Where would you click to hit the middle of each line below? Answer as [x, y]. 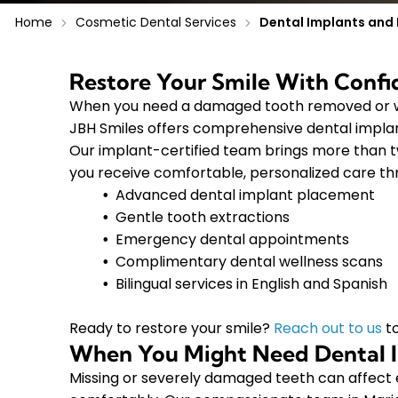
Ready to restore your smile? [172, 329]
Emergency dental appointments [233, 240]
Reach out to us [328, 329]
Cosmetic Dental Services [156, 22]
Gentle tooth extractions [203, 218]
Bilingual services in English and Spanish [252, 284]
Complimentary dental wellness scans [250, 262]
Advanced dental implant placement [246, 195]
